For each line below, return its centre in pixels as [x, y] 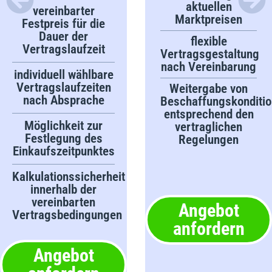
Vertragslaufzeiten [63, 87]
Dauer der [63, 36]
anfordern [209, 228]
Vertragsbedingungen [67, 215]
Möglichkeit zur [63, 125]
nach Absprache [63, 100]
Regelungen [209, 139]
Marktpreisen [209, 19]
